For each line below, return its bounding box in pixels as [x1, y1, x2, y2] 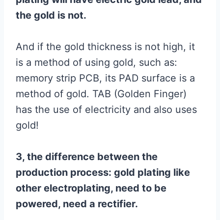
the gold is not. [16, 9, 86, 21]
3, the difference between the [16, 151, 158, 163]
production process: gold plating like [16, 166, 190, 178]
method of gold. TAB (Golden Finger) [16, 88, 187, 100]
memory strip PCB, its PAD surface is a [16, 72, 195, 84]
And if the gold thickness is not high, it [16, 41, 195, 53]
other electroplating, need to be [16, 182, 166, 194]
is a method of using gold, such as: [16, 56, 177, 68]
